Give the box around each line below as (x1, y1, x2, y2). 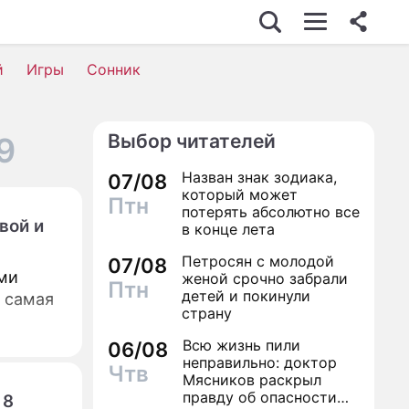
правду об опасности (183, 388, 337, 406)
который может (182, 185, 298, 204)
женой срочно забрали (182, 269, 348, 288)
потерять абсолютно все (182, 203, 360, 221)
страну (182, 304, 232, 322)
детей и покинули (182, 287, 310, 305)
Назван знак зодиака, (182, 168, 337, 186)
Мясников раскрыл (183, 371, 321, 389)
